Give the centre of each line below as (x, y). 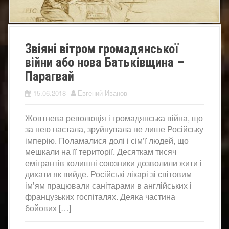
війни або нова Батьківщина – (105, 62)
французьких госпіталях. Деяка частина (100, 196)
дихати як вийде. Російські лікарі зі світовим (108, 174)
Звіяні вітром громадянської (102, 49)
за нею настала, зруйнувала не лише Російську (114, 129)
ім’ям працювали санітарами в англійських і (108, 185)
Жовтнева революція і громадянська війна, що (114, 118)
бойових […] (48, 208)
